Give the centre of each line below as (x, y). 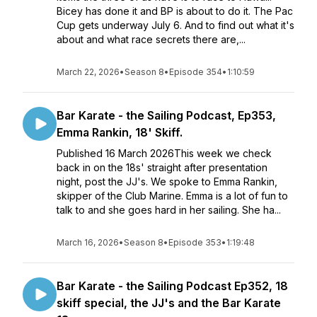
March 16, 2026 (88, 242)
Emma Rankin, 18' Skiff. (120, 132)
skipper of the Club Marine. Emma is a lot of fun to (172, 196)
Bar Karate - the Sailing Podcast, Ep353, (166, 115)
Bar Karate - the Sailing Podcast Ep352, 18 (172, 286)
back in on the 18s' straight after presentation (162, 167)
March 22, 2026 (88, 72)
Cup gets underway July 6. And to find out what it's (175, 25)
